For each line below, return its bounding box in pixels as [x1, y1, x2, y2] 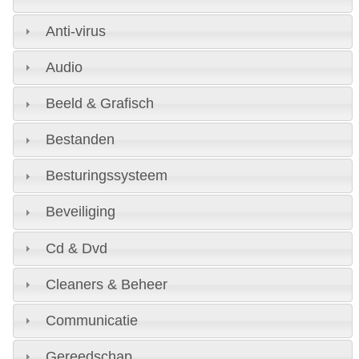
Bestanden [45, 131, 115, 148]
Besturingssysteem [45, 167, 167, 184]
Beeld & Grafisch [45, 95, 154, 112]
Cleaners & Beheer [45, 276, 167, 292]
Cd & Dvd [45, 240, 107, 256]
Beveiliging [45, 204, 115, 220]
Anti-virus [45, 22, 106, 39]
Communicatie [45, 312, 138, 329]
